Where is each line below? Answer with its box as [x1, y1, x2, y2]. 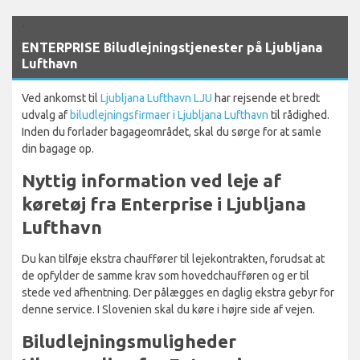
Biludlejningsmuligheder [22, 330, 236, 351]
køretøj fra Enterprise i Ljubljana [22, 193, 306, 214]
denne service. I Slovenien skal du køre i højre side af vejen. [22, 302, 315, 316]
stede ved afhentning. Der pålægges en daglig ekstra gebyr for [22, 285, 334, 299]
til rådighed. [268, 108, 329, 121]
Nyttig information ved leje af [22, 170, 281, 190]
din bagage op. [22, 141, 94, 155]
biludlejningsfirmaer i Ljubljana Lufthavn [70, 108, 268, 121]
